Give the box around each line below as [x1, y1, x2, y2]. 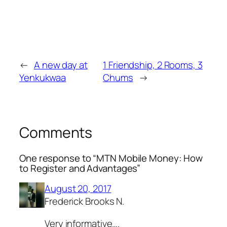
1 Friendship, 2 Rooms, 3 [103, 58, 203, 71]
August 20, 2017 [45, 182, 111, 196]
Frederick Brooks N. [45, 195, 125, 208]
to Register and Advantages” [19, 161, 141, 175]
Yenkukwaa [19, 70, 66, 84]
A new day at [33, 58, 88, 71]
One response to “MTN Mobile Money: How [19, 151, 203, 165]
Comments [19, 122, 93, 142]
